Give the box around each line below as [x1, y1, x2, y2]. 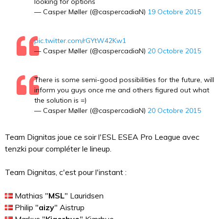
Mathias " [13, 191, 48, 201]
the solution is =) [34, 96, 87, 105]
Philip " [13, 202, 39, 213]
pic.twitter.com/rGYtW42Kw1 [34, 36, 126, 45]
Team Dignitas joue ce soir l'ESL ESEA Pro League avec [5, 132, 199, 142]
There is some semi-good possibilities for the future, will [34, 75, 214, 85]
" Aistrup [54, 202, 85, 213]
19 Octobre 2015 [148, 7, 201, 17]
